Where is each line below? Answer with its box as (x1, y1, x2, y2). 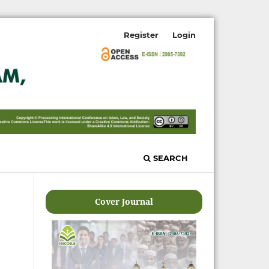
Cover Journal (95, 195, 154, 207)
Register (124, 29, 159, 40)
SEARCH (151, 153, 188, 163)
